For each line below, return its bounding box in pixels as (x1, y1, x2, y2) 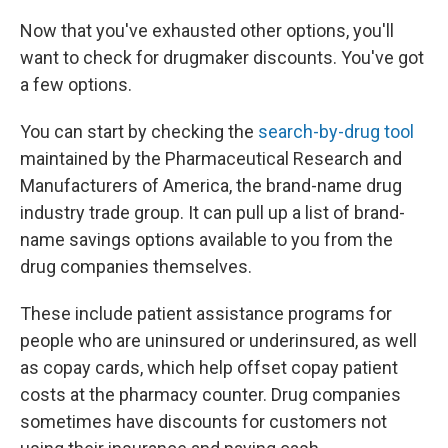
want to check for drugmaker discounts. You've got (20, 47, 424, 69)
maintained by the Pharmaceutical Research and (20, 148, 402, 170)
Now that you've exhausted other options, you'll (20, 20, 394, 42)
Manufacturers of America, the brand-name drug (20, 175, 402, 197)
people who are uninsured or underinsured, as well (20, 330, 417, 352)
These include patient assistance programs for (20, 303, 392, 325)
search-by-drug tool (258, 121, 414, 143)
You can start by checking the (20, 121, 258, 143)
